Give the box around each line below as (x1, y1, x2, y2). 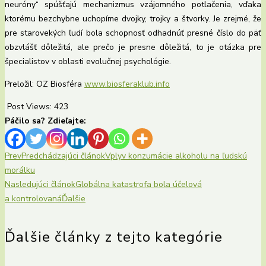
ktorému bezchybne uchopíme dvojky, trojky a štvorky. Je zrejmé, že (5, 13, 261, 25)
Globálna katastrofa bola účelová (75, 179, 202, 191)
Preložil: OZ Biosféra (5, 78, 84, 90)
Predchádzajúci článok (21, 150, 105, 162)
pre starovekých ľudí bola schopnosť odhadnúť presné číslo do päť (5, 27, 261, 39)
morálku (5, 164, 35, 176)
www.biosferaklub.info (84, 78, 170, 90)
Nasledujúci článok (5, 179, 75, 191)
